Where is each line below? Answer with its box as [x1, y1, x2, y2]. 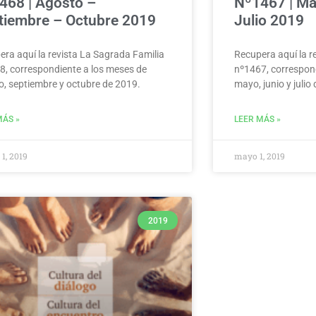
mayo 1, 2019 [234, 150, 285, 162]
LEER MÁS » [234, 114, 281, 125]
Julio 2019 [234, 12, 304, 30]
